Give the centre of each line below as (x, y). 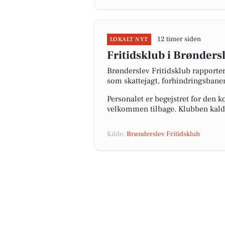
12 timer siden (179, 39)
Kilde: (117, 134)
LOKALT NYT (129, 39)
